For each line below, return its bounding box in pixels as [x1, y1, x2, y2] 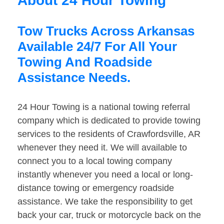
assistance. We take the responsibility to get [17, 196, 192, 207]
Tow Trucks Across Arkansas [17, 23, 194, 39]
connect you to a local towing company [17, 156, 172, 166]
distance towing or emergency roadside [17, 183, 174, 193]
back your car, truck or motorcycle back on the [17, 210, 201, 220]
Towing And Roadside [17, 54, 152, 70]
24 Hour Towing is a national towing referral [17, 102, 190, 112]
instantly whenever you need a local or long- [17, 169, 193, 180]
